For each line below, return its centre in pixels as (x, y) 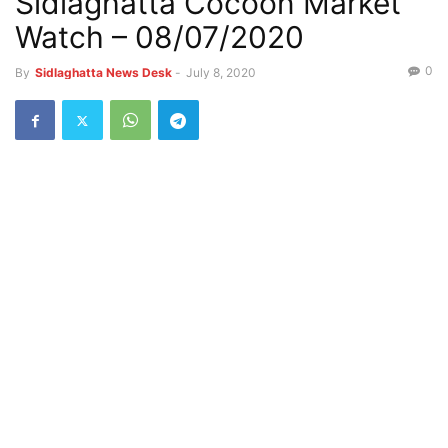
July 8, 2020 (221, 72)
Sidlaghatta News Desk (103, 72)
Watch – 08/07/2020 (159, 37)
